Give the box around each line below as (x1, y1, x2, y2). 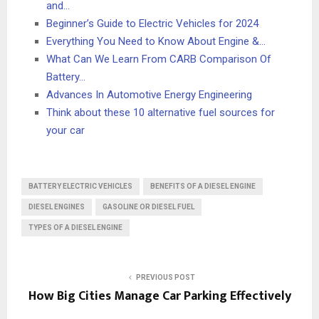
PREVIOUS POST (135, 273, 195, 281)
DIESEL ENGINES (28, 202, 85, 211)
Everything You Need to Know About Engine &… (46, 34, 266, 48)
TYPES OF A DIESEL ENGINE (28, 223, 122, 231)
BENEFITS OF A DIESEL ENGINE (150, 182, 256, 190)
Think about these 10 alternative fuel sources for (46, 105, 275, 119)
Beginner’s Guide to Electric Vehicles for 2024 (46, 16, 258, 30)
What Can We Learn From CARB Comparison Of (46, 52, 271, 66)
